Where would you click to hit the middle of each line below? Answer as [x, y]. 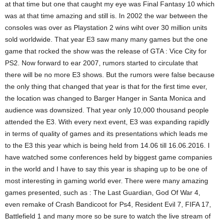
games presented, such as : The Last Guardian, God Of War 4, [103, 192]
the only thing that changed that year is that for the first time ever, [106, 86]
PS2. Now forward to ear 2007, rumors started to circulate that [101, 63]
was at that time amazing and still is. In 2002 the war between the [106, 15]
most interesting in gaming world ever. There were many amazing [107, 180]
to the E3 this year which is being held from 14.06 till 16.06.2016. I [107, 145]
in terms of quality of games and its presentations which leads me [106, 133]
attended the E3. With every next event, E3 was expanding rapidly [107, 122]
